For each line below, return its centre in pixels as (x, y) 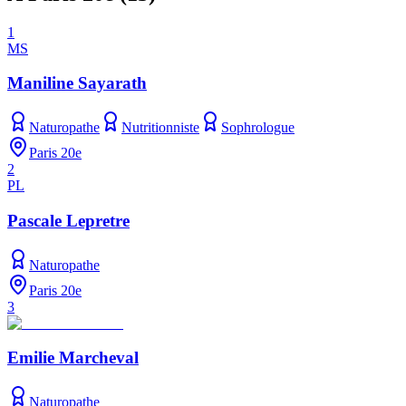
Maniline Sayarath (77, 83)
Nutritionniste (160, 128)
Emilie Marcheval (73, 358)
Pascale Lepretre (68, 220)
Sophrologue (258, 128)
